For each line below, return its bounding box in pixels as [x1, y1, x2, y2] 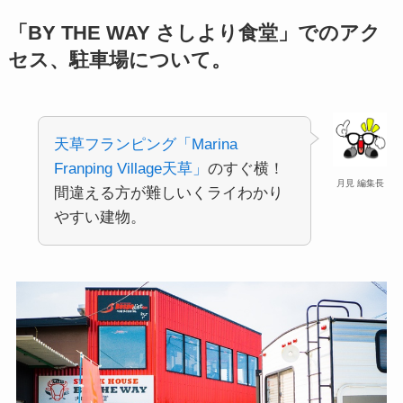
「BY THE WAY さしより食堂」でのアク [7, 22, 381, 45]
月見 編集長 [336, 178, 384, 189]
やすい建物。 [53, 209, 146, 227]
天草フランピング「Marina [53, 136, 237, 154]
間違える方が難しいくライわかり [53, 184, 283, 202]
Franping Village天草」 [53, 160, 208, 178]
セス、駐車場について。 [7, 49, 231, 72]
